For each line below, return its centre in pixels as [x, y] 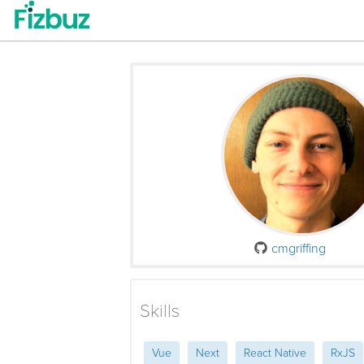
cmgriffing [299, 248]
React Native [275, 353]
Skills [160, 310]
